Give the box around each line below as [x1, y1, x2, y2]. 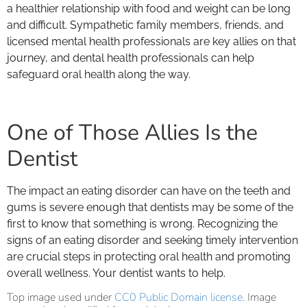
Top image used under [7, 290, 114, 306]
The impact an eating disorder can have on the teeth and [7, 184, 291, 197]
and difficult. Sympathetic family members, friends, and [7, 18, 284, 32]
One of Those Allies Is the [7, 117, 258, 147]
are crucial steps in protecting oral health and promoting [7, 249, 291, 263]
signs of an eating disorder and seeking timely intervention [7, 233, 298, 247]
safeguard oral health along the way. [7, 67, 191, 81]
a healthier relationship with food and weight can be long [7, 1, 291, 15]
